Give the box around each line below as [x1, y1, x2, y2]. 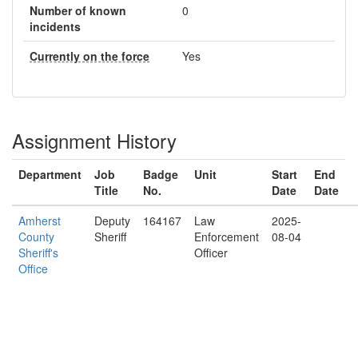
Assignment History [12, 126, 177, 154]
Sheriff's [18, 245, 58, 261]
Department [18, 166, 82, 182]
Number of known [30, 2, 126, 18]
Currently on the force [30, 48, 149, 64]
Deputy [94, 213, 130, 229]
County [18, 229, 54, 245]
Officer [194, 245, 228, 261]
